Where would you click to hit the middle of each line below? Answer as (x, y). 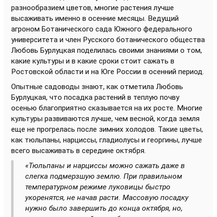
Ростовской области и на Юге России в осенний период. (108, 71)
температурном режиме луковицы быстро (98, 187)
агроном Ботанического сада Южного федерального (102, 29)
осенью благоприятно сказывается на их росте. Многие (107, 108)
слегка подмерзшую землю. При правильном (104, 176)
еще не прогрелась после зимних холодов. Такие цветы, (107, 129)
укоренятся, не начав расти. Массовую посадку (107, 197)
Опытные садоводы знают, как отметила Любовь (97, 86)
